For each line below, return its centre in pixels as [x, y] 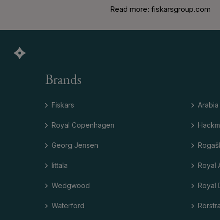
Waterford [68, 205]
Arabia [208, 105]
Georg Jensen [75, 145]
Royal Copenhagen [83, 125]
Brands [63, 80]
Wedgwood [71, 185]
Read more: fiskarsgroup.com [160, 9]
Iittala [60, 165]
